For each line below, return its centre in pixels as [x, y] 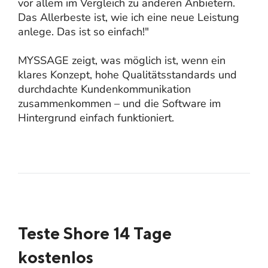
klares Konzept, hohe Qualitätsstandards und [127, 74]
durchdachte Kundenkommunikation [104, 89]
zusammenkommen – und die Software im [119, 103]
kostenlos [56, 257]
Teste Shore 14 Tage [95, 233]
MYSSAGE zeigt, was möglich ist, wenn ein [122, 60]
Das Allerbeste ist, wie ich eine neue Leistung [129, 17]
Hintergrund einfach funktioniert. [96, 118]
